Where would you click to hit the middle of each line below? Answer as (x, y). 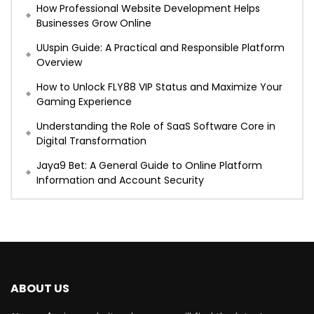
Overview (59, 62)
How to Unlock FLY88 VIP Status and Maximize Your (159, 87)
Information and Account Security (120, 180)
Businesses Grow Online (94, 23)
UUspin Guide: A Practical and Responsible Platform (161, 47)
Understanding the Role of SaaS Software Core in (156, 126)
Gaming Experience (84, 101)
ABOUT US (40, 288)
